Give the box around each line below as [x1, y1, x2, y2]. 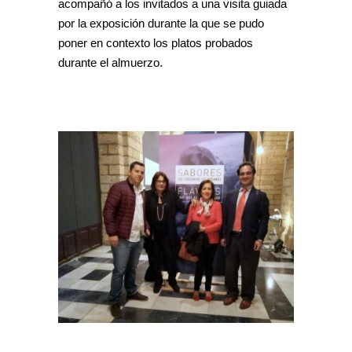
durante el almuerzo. [58, 56, 163, 70]
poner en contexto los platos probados [58, 36, 253, 50]
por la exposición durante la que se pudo [58, 16, 264, 31]
